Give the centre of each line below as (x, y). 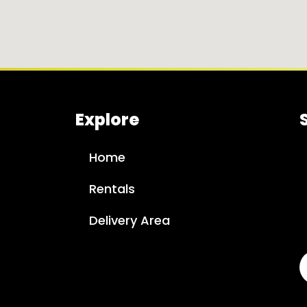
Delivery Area (129, 220)
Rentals (112, 188)
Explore (107, 119)
